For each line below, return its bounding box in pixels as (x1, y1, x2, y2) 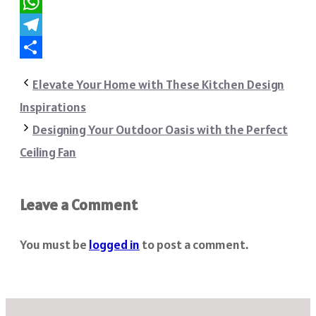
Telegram (20, 38, 72, 55)
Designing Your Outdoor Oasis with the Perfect (32, 121, 288, 138)
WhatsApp (20, 16, 75, 32)
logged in (89, 236, 140, 253)
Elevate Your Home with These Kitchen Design (32, 76, 284, 93)
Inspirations (20, 99, 86, 116)
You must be (20, 236, 89, 253)
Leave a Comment (20, 195, 138, 215)
